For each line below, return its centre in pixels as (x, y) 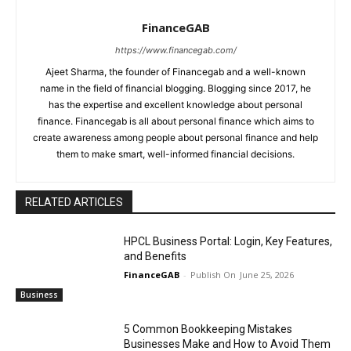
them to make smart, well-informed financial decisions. (175, 154)
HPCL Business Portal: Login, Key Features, (228, 242)
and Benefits (156, 257)
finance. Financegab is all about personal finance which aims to (175, 121)
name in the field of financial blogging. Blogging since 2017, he (175, 89)
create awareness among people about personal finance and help (175, 138)
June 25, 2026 (267, 275)
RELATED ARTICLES (74, 203)
